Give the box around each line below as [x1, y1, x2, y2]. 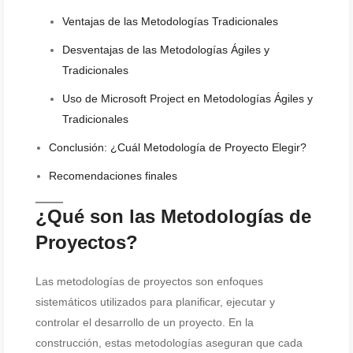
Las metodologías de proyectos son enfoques [35, 275, 263, 288]
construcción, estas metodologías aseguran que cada [35, 336, 303, 349]
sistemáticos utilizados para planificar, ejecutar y [35, 295, 275, 308]
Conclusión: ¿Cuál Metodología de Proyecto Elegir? [49, 141, 307, 154]
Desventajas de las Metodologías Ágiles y [62, 43, 269, 56]
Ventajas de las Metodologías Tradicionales [62, 15, 278, 28]
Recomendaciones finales [49, 169, 177, 182]
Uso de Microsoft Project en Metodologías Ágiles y [62, 92, 313, 105]
